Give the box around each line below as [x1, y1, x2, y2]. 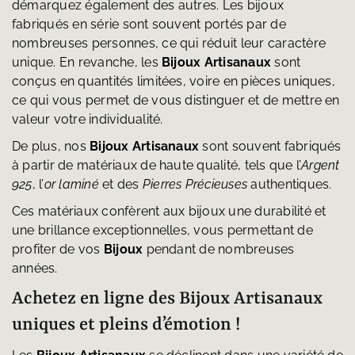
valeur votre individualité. [11, 112, 163, 128]
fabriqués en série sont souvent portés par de [11, 17, 286, 32]
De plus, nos [11, 139, 90, 155]
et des [98, 177, 143, 193]
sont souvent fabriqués [199, 139, 342, 155]
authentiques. [247, 177, 332, 193]
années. [11, 261, 58, 277]
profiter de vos [11, 242, 104, 258]
